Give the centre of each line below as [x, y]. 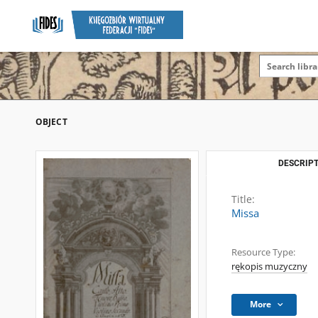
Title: [243, 199]
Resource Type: [263, 252]
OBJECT [51, 122]
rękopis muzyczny [269, 267]
